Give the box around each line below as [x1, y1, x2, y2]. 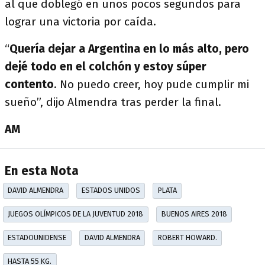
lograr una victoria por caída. [5, 15, 156, 28]
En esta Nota [5, 164, 79, 179]
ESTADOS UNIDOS [81, 186, 140, 195]
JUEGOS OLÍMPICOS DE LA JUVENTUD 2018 [8, 209, 144, 219]
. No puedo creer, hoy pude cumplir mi [54, 77, 249, 91]
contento [5, 77, 54, 91]
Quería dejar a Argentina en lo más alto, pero [9, 42, 249, 56]
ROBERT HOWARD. [157, 233, 217, 243]
